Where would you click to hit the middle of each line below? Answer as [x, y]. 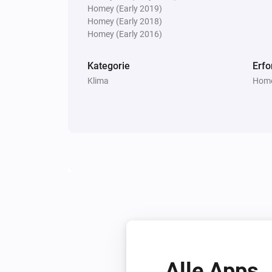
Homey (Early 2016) [125, 34]
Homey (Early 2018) [125, 21]
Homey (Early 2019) [125, 8]
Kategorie [109, 66]
